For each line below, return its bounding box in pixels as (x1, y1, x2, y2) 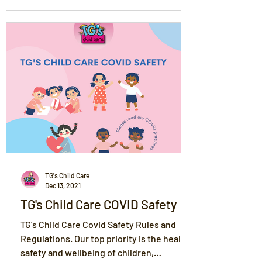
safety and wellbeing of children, (20, 247, 154, 258)
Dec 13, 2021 (45, 181, 81, 189)
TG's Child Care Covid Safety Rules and (20, 219, 176, 230)
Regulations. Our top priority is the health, (20, 233, 192, 244)
